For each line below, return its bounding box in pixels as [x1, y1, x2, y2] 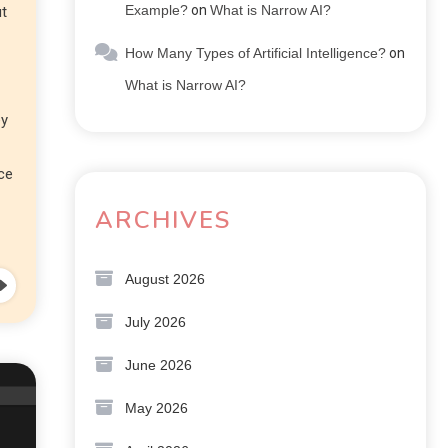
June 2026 [125, 357, 192, 373]
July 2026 [125, 314, 186, 330]
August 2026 [125, 271, 205, 287]
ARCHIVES [95, 204, 231, 236]
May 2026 [125, 400, 188, 416]
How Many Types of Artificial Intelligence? [125, 45, 386, 61]
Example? [125, 2, 188, 18]
